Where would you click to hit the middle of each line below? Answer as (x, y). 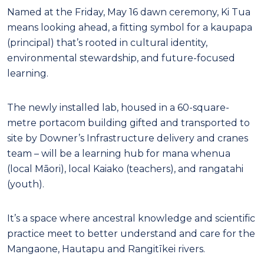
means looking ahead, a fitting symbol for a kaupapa (130, 27)
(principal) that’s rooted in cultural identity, (107, 42)
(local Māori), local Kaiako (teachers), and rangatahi (125, 169)
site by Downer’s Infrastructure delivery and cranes (128, 138)
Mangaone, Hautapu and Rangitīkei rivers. (107, 249)
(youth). (26, 184)
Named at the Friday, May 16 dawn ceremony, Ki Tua (129, 12)
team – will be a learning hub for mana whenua (119, 153)
